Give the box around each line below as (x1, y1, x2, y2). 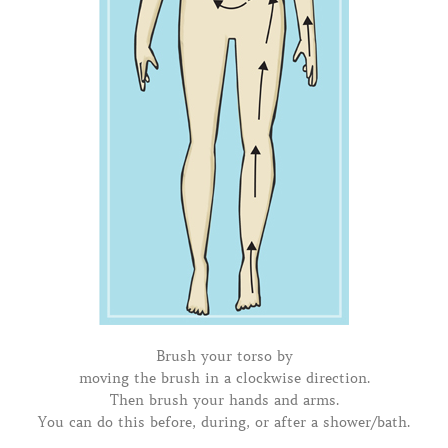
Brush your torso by (155, 346, 293, 365)
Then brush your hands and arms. (109, 390, 339, 409)
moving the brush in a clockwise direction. (78, 368, 370, 387)
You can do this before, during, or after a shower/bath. (38, 412, 410, 431)
